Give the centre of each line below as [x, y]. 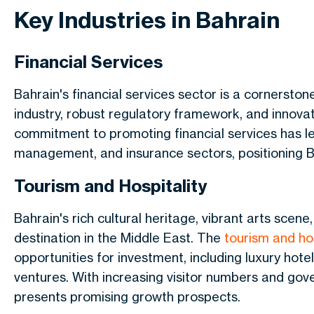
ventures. [41, 277]
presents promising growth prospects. [127, 296]
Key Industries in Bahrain [147, 20]
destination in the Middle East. [105, 238]
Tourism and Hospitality [111, 186]
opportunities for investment [99, 257]
